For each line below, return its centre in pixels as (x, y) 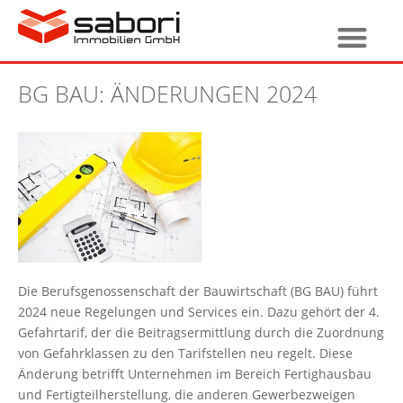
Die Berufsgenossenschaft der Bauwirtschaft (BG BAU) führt (198, 291)
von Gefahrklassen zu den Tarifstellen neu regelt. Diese (185, 353)
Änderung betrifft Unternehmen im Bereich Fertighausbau (195, 373)
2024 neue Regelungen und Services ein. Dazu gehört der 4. (199, 311)
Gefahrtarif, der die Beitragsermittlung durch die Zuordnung (201, 332)
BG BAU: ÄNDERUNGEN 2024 (167, 93)
